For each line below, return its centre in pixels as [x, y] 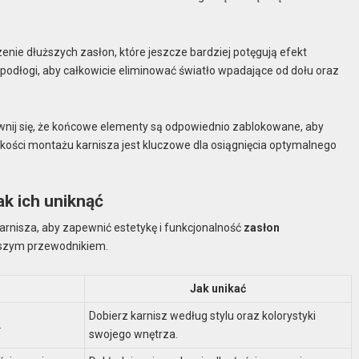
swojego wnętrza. [134, 334]
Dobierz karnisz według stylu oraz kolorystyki [203, 315]
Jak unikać [218, 288]
